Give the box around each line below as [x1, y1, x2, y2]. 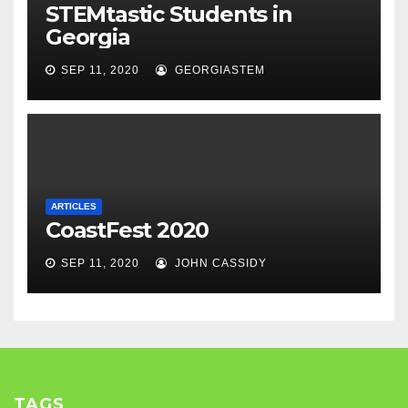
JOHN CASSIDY [171, 256, 267, 270]
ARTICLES [51, 200, 97, 211]
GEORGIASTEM [171, 63, 265, 76]
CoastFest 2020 [46, 216, 209, 243]
